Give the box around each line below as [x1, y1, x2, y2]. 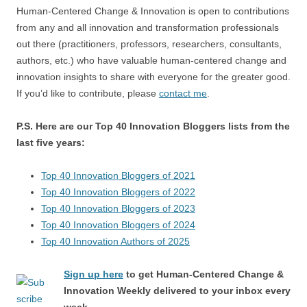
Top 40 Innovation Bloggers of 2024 [41, 219, 195, 230]
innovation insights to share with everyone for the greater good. [16, 71, 291, 82]
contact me [159, 88, 207, 99]
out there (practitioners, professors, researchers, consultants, [16, 38, 282, 49]
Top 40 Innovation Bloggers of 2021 [41, 170, 195, 181]
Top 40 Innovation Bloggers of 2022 [41, 186, 195, 197]
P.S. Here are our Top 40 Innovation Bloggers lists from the [16, 121, 290, 132]
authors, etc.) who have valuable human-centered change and [16, 55, 286, 66]
